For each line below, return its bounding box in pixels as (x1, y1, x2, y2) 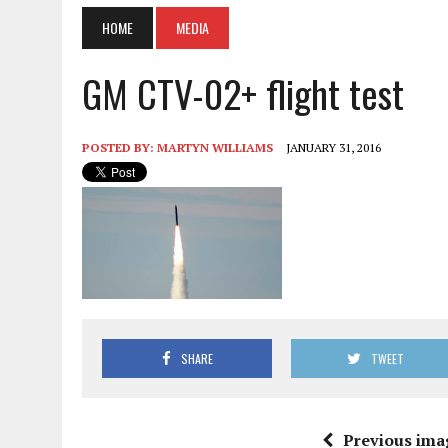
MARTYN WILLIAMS (157, 139, 273, 155)
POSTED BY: (82, 139, 157, 155)
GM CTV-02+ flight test (82, 64, 404, 121)
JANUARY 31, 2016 (286, 139, 381, 155)
